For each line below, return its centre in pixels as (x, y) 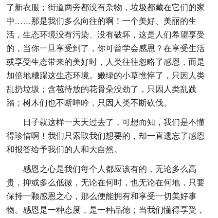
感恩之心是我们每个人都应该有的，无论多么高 (110, 169)
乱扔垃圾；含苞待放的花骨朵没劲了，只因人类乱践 (102, 89)
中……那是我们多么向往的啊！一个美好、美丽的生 (102, 21)
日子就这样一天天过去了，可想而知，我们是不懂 (114, 122)
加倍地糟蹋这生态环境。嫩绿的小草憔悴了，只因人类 (106, 75)
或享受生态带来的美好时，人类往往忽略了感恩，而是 (106, 62)
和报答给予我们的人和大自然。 (64, 149)
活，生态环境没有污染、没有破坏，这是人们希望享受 (106, 35)
